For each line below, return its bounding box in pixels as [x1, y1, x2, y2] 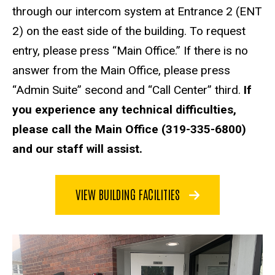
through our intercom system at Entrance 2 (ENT [12, 4, 262, 19]
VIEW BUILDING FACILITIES [75, 185, 183, 202]
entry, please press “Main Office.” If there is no [12, 44, 248, 58]
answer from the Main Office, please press [12, 63, 230, 78]
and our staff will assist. [12, 142, 142, 157]
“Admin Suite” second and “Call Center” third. [12, 83, 244, 98]
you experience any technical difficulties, [12, 103, 236, 117]
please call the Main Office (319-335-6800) [12, 122, 246, 137]
